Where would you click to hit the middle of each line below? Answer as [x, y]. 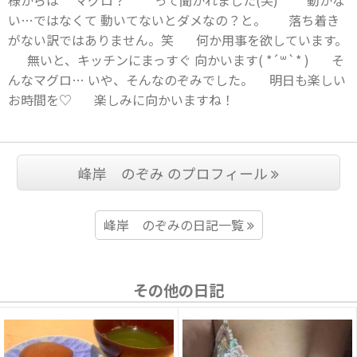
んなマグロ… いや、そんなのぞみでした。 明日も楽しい [177, 79]
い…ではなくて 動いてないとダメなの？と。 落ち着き [174, 20]
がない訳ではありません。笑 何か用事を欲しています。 [178, 39]
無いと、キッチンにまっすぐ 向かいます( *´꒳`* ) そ [176, 59]
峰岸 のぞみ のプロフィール [175, 173]
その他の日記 [178, 290]
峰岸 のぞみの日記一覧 [175, 224]
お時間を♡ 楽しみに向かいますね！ [121, 99]
